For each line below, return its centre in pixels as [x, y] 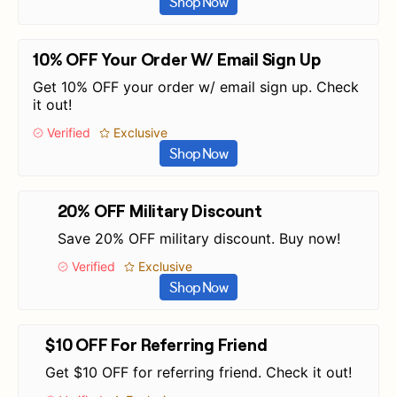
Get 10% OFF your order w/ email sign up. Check [196, 87]
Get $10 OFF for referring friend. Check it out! [198, 372]
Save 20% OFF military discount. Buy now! [198, 238]
